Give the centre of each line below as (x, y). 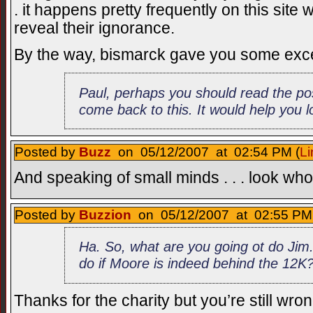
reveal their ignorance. (94, 29)
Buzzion (105, 214)
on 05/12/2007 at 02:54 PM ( (205, 152)
